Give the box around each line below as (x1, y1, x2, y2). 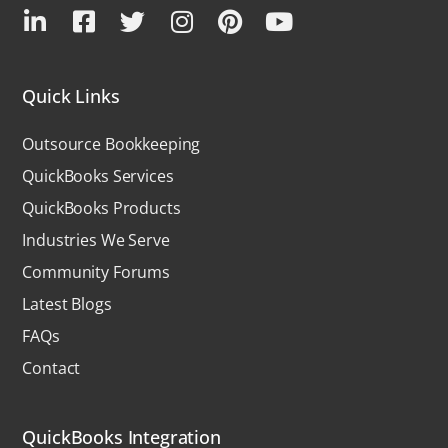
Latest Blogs (22, 293, 112, 316)
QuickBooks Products (22, 197, 181, 220)
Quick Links (22, 84, 120, 109)
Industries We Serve (22, 229, 170, 252)
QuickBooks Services (22, 165, 174, 188)
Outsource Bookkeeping (22, 133, 201, 156)
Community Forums (22, 261, 170, 284)
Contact (22, 357, 81, 380)
